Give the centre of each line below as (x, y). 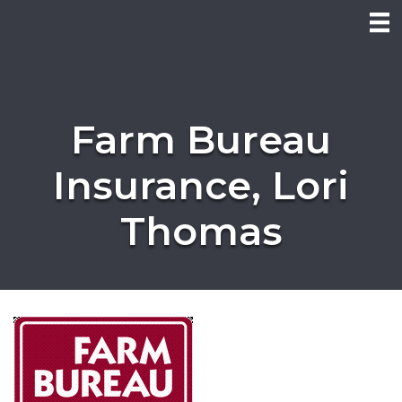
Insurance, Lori (201, 185)
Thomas (201, 231)
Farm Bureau (201, 140)
